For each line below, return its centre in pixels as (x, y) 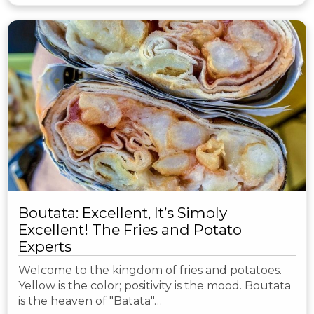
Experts (45, 247)
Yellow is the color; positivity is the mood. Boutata (155, 286)
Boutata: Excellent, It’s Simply (123, 213)
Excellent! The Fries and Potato (130, 230)
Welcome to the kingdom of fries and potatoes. (150, 271)
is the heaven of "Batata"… (90, 301)
